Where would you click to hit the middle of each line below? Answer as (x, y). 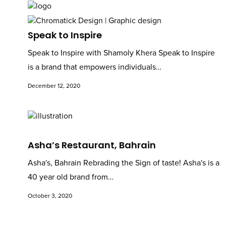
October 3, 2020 (50, 196)
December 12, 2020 (54, 86)
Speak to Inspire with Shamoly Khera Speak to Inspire (121, 53)
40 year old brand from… (71, 177)
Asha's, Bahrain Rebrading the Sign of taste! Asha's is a (124, 163)
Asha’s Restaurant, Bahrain (92, 145)
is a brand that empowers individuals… (95, 67)
